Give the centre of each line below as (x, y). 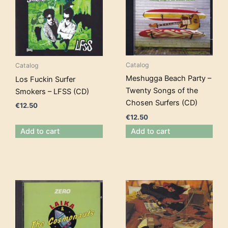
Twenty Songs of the (162, 91)
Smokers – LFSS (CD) (52, 91)
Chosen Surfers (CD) (161, 103)
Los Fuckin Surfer (45, 79)
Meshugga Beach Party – (168, 79)
